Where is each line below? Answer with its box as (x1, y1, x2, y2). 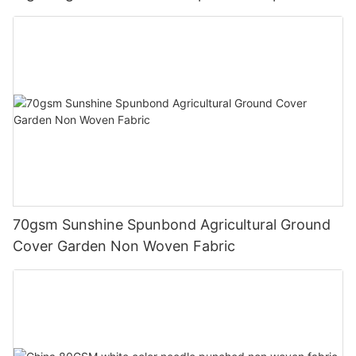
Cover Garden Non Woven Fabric (13, 238, 235, 255)
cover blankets (13, 6, 112, 23)
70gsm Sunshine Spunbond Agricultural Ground (13, 216, 331, 234)
